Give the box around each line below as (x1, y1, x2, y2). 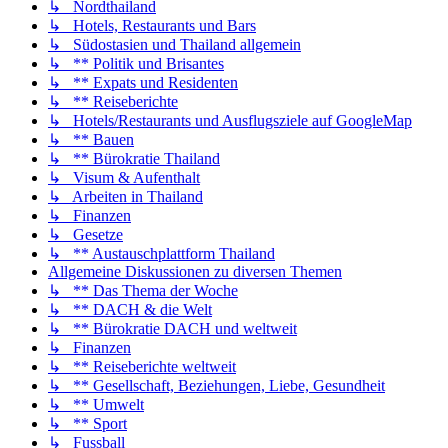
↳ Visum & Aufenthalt (48, 169, 200, 187)
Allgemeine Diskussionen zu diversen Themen (48, 263, 342, 281)
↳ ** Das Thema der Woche (48, 282, 238, 300)
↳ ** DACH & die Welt (48, 301, 212, 319)
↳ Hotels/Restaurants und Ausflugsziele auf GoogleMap (48, 112, 412, 130)
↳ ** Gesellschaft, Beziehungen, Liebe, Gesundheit (48, 377, 385, 395)
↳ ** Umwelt (48, 396, 144, 414)
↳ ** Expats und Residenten (48, 74, 238, 92)
